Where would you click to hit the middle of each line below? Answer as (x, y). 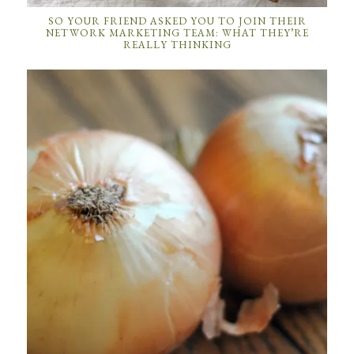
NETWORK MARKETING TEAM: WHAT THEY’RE (177, 32)
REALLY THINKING (177, 44)
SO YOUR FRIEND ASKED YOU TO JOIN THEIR (177, 21)
